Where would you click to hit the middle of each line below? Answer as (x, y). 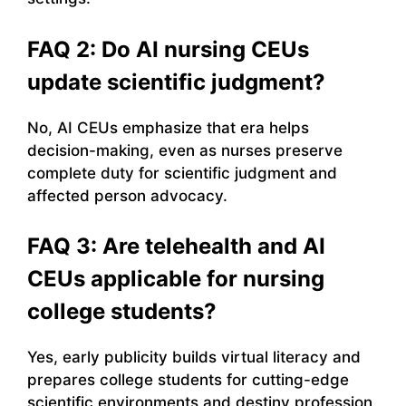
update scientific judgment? (176, 82)
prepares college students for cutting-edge (188, 380)
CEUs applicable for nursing (176, 279)
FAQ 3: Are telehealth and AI (176, 246)
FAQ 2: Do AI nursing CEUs (168, 49)
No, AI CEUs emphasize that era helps (168, 127)
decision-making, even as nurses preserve (185, 150)
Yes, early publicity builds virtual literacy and (194, 358)
